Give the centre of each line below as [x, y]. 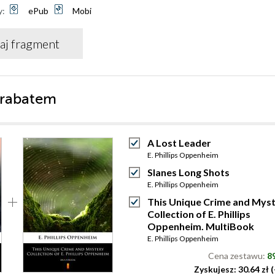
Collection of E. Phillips [199, 214]
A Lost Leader [179, 143]
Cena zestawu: [238, 256]
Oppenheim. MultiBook [201, 226]
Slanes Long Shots [188, 172]
